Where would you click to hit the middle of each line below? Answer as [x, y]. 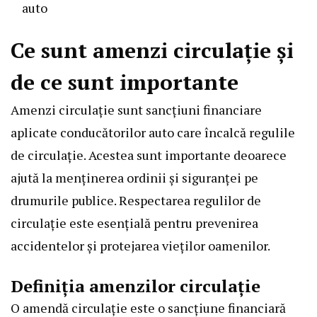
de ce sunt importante [125, 82]
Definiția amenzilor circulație [136, 286]
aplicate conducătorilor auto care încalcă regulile [153, 133]
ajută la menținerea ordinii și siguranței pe [134, 178]
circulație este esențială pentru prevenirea [134, 223]
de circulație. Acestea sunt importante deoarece [149, 155]
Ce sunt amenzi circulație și [152, 51]
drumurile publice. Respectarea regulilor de [136, 201]
